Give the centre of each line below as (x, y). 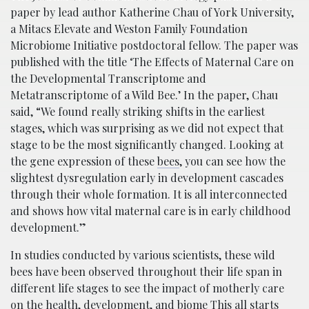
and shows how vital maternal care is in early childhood (151, 210)
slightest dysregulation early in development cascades (147, 177)
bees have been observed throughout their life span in (146, 271)
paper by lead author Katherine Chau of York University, (152, 12)
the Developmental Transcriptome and (108, 78)
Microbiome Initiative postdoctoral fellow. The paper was (154, 45)
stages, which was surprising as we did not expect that (147, 128)
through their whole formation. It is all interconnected (149, 194)
